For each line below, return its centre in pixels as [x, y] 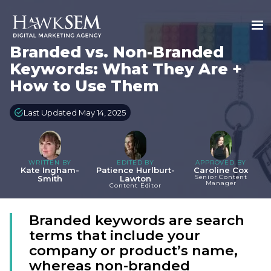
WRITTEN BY [50, 163]
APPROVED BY [221, 163]
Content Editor [135, 186]
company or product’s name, [133, 251]
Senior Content [221, 177]
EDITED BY [135, 163]
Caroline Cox [221, 170]
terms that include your [115, 236]
